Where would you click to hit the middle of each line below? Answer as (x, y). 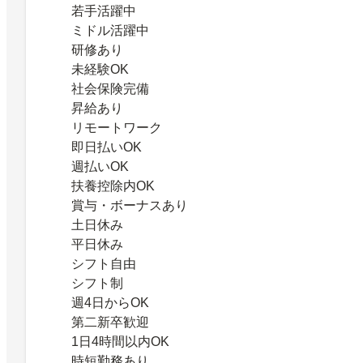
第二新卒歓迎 (110, 322)
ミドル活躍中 (110, 30)
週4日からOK (110, 302)
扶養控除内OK (113, 186)
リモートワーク (117, 127)
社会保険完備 (110, 88)
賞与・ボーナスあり (130, 205)
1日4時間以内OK (120, 341)
